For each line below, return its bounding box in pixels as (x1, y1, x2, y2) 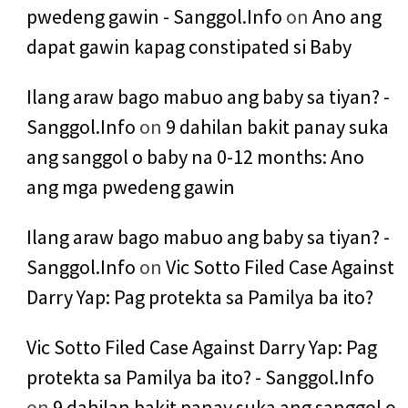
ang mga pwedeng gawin (25, 174, 235, 200)
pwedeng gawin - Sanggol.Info (25, 4, 282, 30)
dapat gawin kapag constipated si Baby (25, 34, 352, 60)
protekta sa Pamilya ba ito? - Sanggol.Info (25, 364, 374, 391)
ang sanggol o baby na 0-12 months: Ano (25, 144, 364, 170)
